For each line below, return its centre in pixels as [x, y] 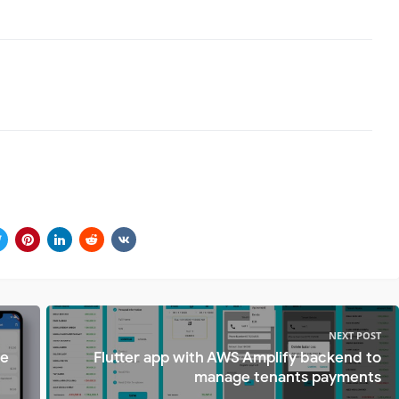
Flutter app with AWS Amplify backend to [237, 358]
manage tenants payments [288, 378]
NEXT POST [355, 336]
